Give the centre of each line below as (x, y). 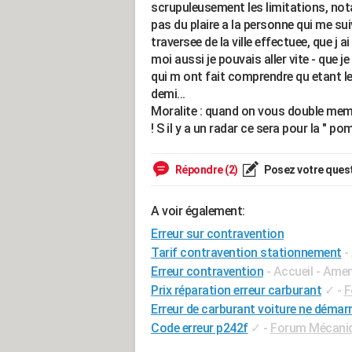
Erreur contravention (207, 271)
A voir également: (198, 211)
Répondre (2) (205, 170)
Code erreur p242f (200, 328)
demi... (168, 94)
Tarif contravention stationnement (246, 253)
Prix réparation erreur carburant (236, 290)
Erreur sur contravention (217, 234)
